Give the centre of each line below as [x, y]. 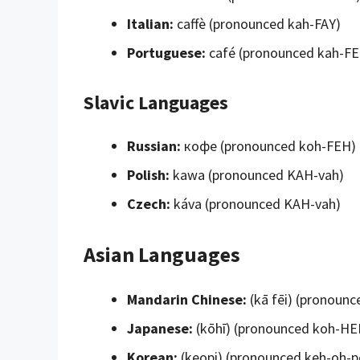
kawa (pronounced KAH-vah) [257, 174]
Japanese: [160, 328]
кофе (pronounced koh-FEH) [268, 145]
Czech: [149, 203]
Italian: [150, 23]
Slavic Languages [156, 102]
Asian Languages [162, 254]
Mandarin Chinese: [187, 299]
